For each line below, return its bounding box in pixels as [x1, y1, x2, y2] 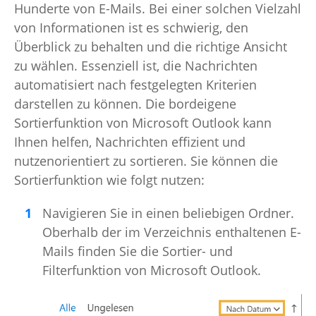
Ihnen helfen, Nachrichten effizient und [14, 133, 245, 151]
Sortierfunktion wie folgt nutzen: [14, 171, 205, 189]
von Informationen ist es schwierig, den [14, 19, 248, 37]
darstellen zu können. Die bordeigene [14, 95, 236, 113]
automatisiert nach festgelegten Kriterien [14, 76, 257, 94]
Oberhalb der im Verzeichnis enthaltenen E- [42, 224, 301, 241]
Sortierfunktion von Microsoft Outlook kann [14, 114, 272, 132]
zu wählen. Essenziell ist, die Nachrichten [14, 57, 257, 75]
